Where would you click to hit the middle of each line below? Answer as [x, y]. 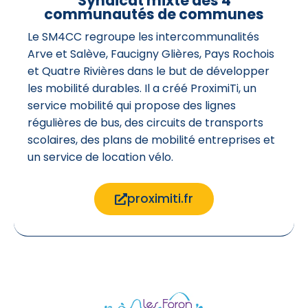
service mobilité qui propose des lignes [132, 105]
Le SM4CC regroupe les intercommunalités [143, 36]
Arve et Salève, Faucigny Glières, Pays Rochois [151, 54]
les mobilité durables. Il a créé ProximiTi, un [142, 88]
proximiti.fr [160, 198]
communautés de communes [154, 14]
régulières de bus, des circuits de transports [145, 122]
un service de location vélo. [100, 157]
